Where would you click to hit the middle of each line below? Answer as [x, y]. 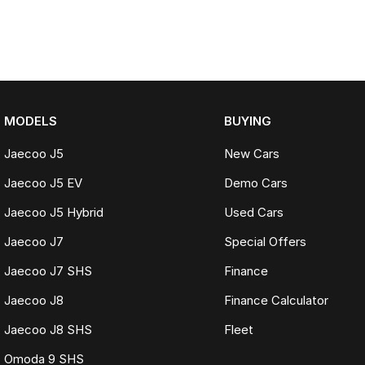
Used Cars [253, 212]
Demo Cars [255, 183]
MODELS [31, 121]
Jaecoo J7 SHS [48, 271]
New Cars [251, 154]
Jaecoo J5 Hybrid [54, 212]
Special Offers [265, 242]
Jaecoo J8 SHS [48, 330]
